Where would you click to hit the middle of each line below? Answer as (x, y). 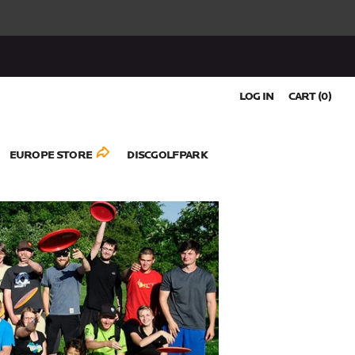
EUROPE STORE (51, 155)
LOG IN (256, 97)
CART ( (305, 97)
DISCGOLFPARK (167, 155)
